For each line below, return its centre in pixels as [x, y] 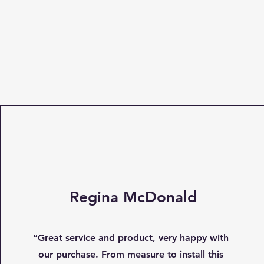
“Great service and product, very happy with [131, 238]
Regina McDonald [133, 197]
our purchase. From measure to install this [131, 254]
